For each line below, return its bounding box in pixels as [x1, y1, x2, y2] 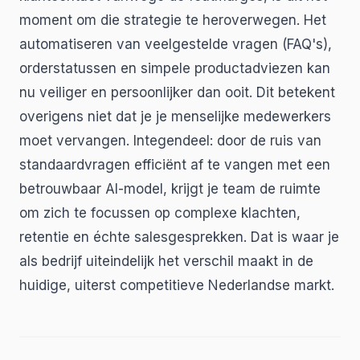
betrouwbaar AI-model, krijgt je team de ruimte [19, 181, 321, 197]
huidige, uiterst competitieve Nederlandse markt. [19, 277, 334, 293]
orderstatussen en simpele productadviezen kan [19, 60, 330, 76]
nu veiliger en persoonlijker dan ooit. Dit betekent [19, 84, 335, 100]
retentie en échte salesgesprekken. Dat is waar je [19, 229, 339, 245]
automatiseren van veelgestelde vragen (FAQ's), [19, 36, 332, 52]
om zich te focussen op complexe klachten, [19, 205, 301, 221]
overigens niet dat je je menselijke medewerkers [19, 108, 331, 125]
